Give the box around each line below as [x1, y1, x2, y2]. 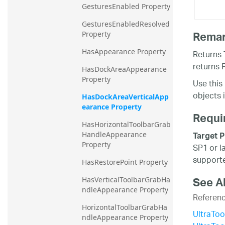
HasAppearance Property [82, 47, 166, 57]
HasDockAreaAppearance [82, 64, 167, 74]
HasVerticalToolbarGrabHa [82, 175, 170, 185]
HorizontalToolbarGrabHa [82, 202, 167, 212]
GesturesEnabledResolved [82, 19, 170, 29]
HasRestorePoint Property [82, 157, 168, 167]
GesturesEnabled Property [82, 2, 170, 12]
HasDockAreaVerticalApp [82, 92, 169, 102]
